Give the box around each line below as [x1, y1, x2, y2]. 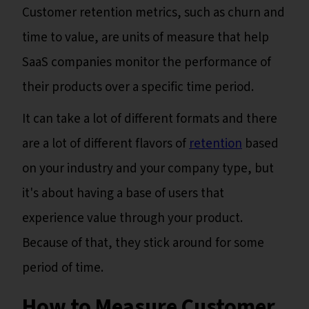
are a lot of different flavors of [22, 134, 189, 154]
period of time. [22, 259, 106, 278]
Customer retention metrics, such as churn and [22, 3, 285, 23]
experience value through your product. [22, 209, 243, 228]
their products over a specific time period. [22, 78, 254, 97]
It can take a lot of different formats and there [22, 110, 277, 129]
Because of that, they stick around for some [22, 234, 264, 253]
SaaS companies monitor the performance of [22, 53, 271, 72]
